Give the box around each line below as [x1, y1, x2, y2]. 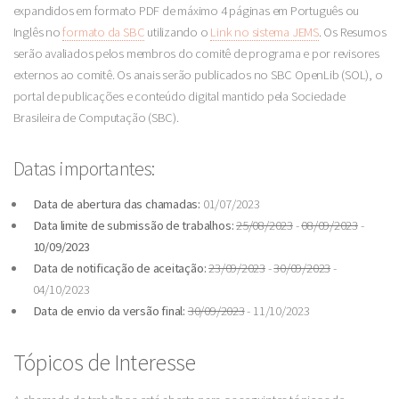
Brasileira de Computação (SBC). [12, 109, 179, 126]
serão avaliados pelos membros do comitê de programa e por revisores [12, 45, 379, 61]
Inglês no [12, 23, 63, 40]
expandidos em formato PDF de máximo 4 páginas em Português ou [12, 2, 360, 19]
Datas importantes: [12, 155, 155, 181]
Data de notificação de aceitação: [32, 259, 207, 276]
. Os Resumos [318, 23, 387, 40]
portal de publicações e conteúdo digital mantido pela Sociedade [12, 87, 346, 104]
